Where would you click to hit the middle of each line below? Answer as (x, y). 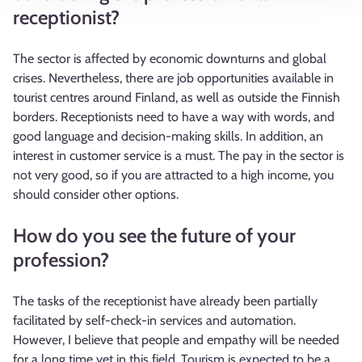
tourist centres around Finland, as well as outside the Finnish (177, 98)
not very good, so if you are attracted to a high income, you (173, 175)
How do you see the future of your (154, 236)
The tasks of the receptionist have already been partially (165, 301)
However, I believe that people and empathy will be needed (176, 340)
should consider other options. (96, 195)
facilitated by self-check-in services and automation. (154, 321)
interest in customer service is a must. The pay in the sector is (179, 156)
